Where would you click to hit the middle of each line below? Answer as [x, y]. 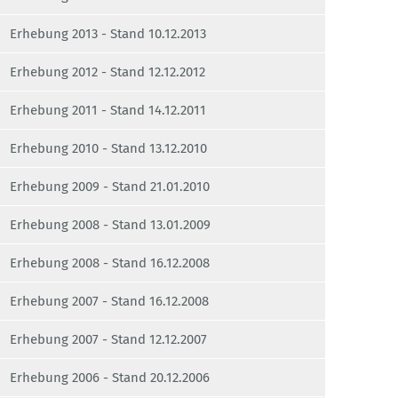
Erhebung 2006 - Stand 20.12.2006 [110, 378]
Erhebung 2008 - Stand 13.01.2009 [110, 225]
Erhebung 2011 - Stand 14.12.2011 [108, 111]
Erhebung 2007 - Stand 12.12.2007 [108, 340]
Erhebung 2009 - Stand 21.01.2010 [110, 187]
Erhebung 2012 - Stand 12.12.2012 [107, 72]
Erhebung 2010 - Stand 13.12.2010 [108, 149]
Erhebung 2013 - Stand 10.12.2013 [108, 34]
